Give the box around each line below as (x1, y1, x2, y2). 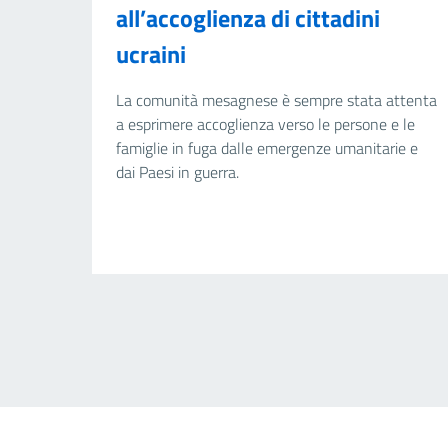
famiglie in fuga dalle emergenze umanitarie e (116, 136, 418, 161)
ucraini (116, 36, 186, 73)
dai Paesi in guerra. (116, 160, 239, 185)
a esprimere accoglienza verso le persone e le (116, 112, 415, 137)
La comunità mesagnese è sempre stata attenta (116, 88, 437, 113)
